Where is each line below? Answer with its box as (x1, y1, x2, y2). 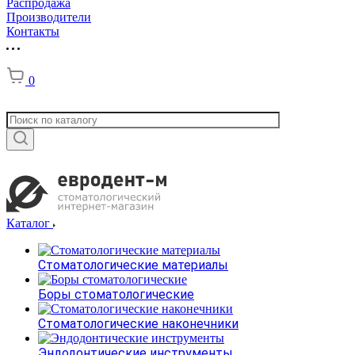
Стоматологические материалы (38, 257, 228, 273)
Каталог (6, 216, 53, 230)
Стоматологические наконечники (38, 315, 239, 331)
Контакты (6, 24, 59, 38)
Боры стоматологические (38, 286, 194, 302)
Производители (6, 10, 91, 24)
